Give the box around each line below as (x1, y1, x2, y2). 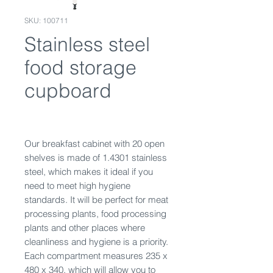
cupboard (24, 79, 112, 102)
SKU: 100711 (24, 16, 68, 25)
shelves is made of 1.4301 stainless (24, 152, 167, 163)
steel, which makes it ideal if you (24, 166, 153, 177)
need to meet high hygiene (24, 180, 130, 191)
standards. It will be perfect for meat (24, 194, 168, 205)
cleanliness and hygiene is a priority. (24, 236, 168, 247)
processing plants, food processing (24, 208, 166, 219)
